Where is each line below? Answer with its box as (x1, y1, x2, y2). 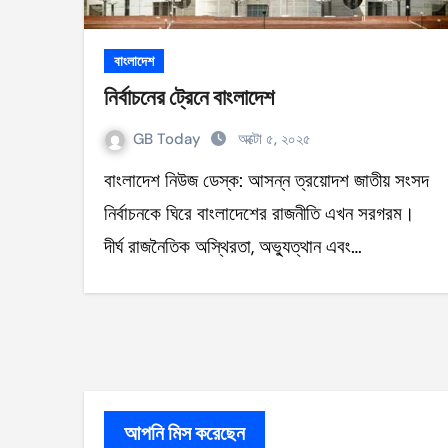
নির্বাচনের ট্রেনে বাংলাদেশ (104, 84, 274, 110)
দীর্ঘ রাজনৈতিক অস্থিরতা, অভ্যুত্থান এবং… (104, 234, 362, 259)
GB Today (133, 129, 205, 149)
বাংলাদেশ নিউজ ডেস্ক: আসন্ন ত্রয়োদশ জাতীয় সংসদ (104, 168, 122, 193)
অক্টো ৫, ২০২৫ (238, 129, 311, 149)
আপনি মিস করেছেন (124, 421, 245, 445)
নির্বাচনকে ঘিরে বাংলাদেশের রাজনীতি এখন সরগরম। (104, 201, 415, 226)
